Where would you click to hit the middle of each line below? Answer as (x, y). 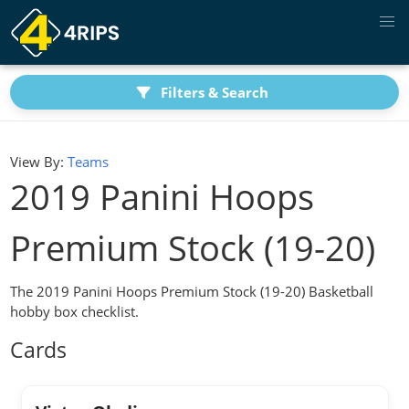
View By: (37, 162)
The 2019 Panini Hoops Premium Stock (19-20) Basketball (192, 291)
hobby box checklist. (75, 311)
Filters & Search (214, 93)
